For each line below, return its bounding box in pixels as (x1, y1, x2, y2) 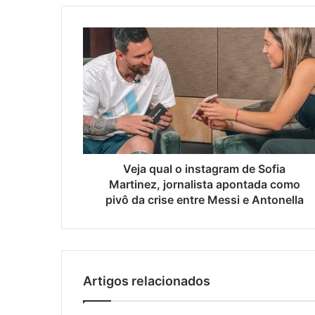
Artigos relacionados (83, 274, 210, 289)
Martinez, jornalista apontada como (108, 177, 300, 192)
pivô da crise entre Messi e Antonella (105, 193, 304, 207)
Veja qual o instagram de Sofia (123, 162, 285, 176)
